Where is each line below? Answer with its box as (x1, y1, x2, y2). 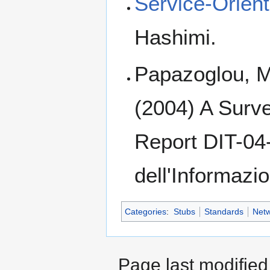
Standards (204, 207, 243, 217)
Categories (125, 207, 166, 217)
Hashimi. (134, 25, 217, 49)
